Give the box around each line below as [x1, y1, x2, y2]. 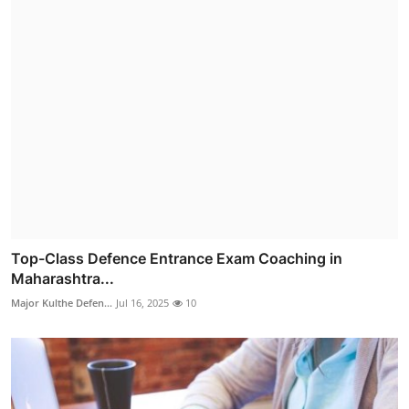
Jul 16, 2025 [116, 295, 169, 309]
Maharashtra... [11, 268, 114, 288]
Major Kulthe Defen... [11, 295, 112, 309]
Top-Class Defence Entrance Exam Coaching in [11, 248, 342, 267]
